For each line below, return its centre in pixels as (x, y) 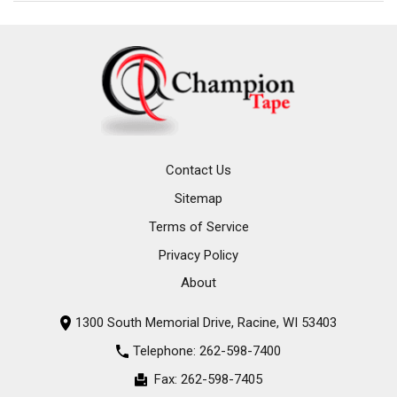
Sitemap (198, 198)
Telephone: (166, 351)
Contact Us (198, 171)
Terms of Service (198, 226)
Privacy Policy (198, 255)
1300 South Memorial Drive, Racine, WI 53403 (206, 323)
